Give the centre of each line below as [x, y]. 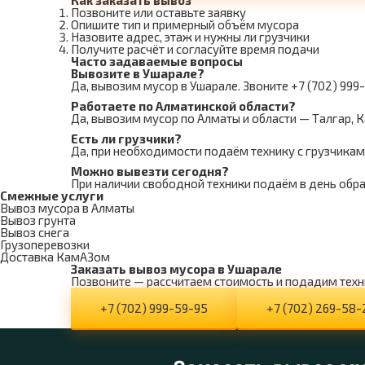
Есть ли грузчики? [126, 139]
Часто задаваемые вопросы [157, 61]
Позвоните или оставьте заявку [158, 12]
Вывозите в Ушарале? [138, 73]
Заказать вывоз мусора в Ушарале [176, 269]
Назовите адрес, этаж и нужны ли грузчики [190, 37]
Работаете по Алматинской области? [183, 106]
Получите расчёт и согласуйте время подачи [195, 49]
